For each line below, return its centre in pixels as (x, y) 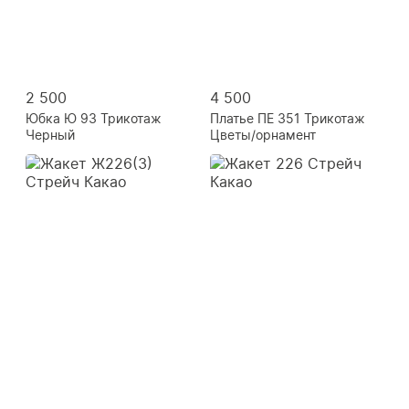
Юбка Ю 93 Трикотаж (94, 119)
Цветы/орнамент (263, 135)
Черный (50, 135)
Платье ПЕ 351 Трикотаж (288, 119)
